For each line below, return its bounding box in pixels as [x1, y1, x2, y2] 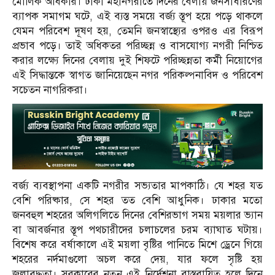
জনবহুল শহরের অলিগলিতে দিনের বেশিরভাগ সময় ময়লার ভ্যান [12, 209, 263, 222]
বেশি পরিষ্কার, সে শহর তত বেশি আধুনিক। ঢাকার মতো [12, 194, 263, 207]
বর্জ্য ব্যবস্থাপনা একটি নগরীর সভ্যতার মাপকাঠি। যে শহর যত [12, 179, 263, 193]
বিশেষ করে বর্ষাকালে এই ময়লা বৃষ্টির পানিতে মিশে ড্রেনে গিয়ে [12, 238, 263, 252]
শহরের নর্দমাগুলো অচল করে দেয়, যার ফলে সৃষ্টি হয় [12, 253, 263, 266]
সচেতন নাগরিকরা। [12, 83, 88, 96]
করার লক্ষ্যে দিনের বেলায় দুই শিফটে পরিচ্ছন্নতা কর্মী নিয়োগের [12, 53, 263, 67]
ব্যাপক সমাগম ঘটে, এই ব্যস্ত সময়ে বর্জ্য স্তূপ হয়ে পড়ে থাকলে [12, 9, 263, 23]
